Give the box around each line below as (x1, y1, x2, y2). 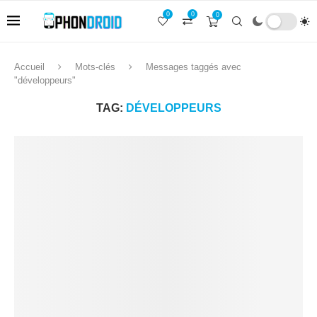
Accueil (14, 62, 45, 72)
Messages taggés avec (146, 62, 241, 72)
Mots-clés (75, 62, 115, 72)
